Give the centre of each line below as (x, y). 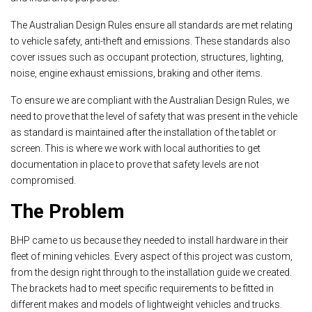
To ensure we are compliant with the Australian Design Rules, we (150, 100)
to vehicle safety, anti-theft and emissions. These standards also (150, 41)
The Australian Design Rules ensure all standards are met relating (151, 25)
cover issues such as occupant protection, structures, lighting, (147, 57)
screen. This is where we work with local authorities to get (135, 148)
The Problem (70, 211)
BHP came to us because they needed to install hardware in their (149, 240)
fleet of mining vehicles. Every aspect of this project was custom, (151, 256)
